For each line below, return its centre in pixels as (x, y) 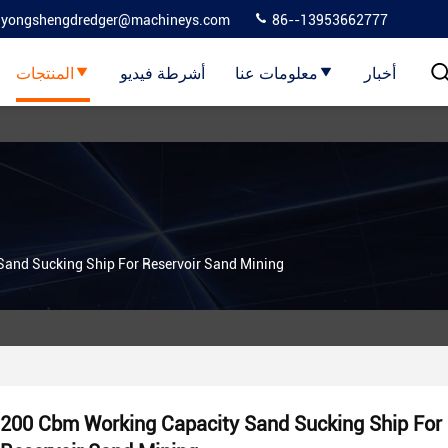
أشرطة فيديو (162, 72)
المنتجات (44, 72)
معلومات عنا (276, 72)
